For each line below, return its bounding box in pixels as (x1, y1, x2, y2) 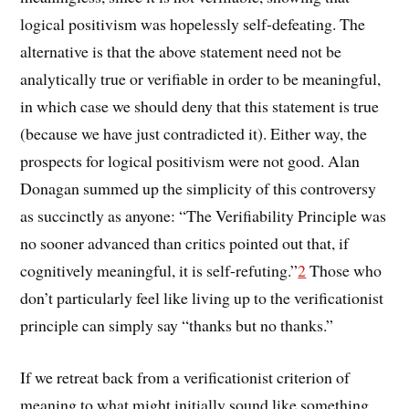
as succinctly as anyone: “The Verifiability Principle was (20, 204, 387, 226)
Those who (306, 258, 383, 281)
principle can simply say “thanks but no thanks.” (20, 313, 334, 336)
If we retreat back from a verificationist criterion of (20, 365, 351, 388)
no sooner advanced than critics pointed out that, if (20, 231, 350, 254)
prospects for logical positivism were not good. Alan (20, 149, 361, 172)
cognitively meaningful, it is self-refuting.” (20, 258, 299, 281)
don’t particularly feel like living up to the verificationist (20, 286, 384, 309)
